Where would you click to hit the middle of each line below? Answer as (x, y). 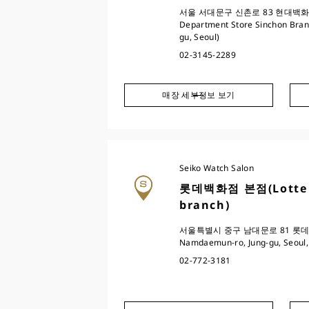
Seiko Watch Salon (217, 168)
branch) (205, 205)
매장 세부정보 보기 (199, 95)
